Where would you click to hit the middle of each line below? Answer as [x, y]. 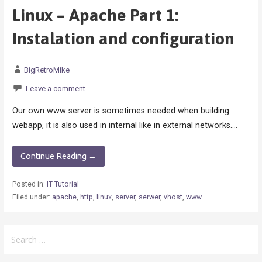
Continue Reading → [58, 156]
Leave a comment [55, 88]
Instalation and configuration [123, 39]
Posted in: [29, 184]
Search [16, 231]
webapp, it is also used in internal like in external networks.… [125, 126]
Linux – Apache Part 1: [95, 15]
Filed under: [32, 197]
